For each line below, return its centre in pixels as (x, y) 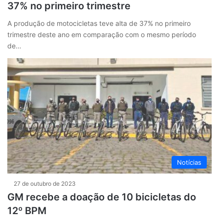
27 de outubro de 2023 (45, 184)
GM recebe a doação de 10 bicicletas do (102, 197)
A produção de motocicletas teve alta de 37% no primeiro (99, 23)
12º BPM (27, 211)
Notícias (189, 163)
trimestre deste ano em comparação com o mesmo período (102, 35)
